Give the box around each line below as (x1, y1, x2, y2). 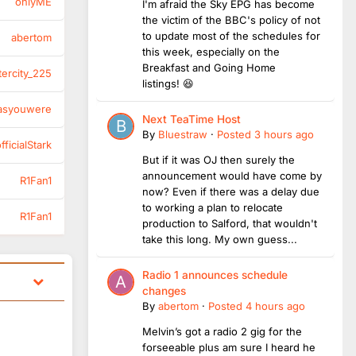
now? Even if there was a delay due (142, 184, 319, 198)
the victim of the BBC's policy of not (142, 13, 320, 26)
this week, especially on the (142, 44, 280, 58)
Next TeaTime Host (142, 112, 241, 126)
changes (142, 284, 186, 297)
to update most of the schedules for (142, 29, 320, 42)
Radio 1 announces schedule (142, 268, 288, 281)
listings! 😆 (142, 76, 194, 90)
